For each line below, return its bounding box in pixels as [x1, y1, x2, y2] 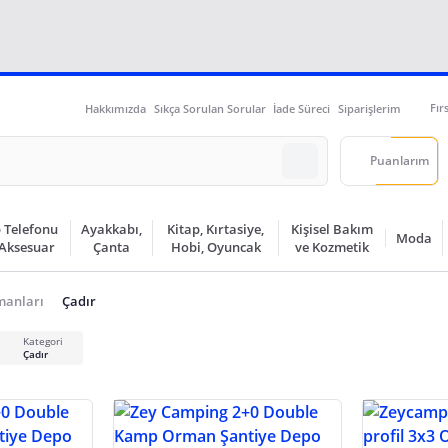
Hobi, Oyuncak [170, 238, 261, 256]
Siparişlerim [337, 100, 401, 116]
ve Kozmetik [295, 238, 370, 256]
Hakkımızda [85, 100, 146, 116]
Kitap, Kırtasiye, [167, 220, 265, 238]
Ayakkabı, [81, 220, 143, 238]
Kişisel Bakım [291, 220, 374, 238]
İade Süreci [273, 100, 330, 116]
